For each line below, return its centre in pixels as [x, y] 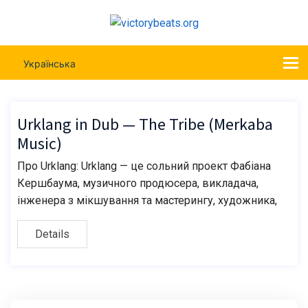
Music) [40, 144]
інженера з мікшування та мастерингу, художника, [147, 201]
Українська [49, 63]
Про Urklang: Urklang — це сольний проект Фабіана [144, 166]
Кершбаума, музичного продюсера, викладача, [138, 184]
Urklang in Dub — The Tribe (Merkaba [145, 125]
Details [52, 234]
